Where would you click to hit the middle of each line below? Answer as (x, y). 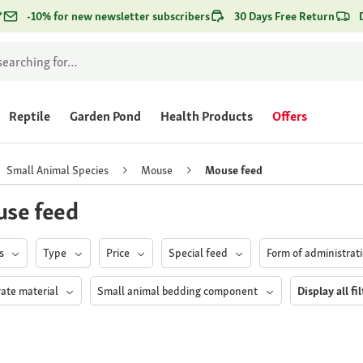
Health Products (207, 116)
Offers (290, 116)
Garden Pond (105, 116)
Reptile (30, 116)
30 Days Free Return (284, 16)
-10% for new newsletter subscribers (118, 16)
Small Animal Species (58, 170)
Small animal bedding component (179, 291)
